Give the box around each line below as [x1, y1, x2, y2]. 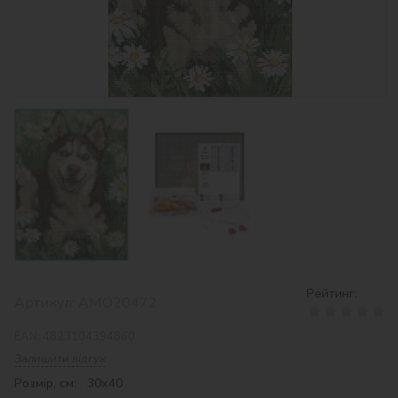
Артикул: [14, 292, 78, 313]
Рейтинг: [306, 284, 357, 302]
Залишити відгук [14, 350, 106, 367]
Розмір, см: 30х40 [14, 374, 123, 392]
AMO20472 [78, 292, 157, 313]
